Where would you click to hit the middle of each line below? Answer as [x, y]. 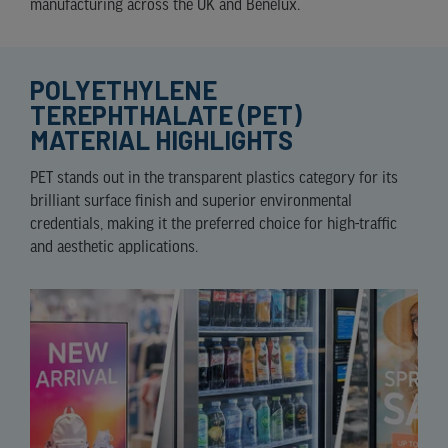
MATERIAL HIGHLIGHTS [161, 140]
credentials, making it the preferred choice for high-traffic [213, 225]
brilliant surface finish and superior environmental [191, 202]
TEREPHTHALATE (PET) [166, 115]
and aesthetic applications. [114, 248]
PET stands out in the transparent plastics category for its [214, 179]
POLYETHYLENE [123, 90]
